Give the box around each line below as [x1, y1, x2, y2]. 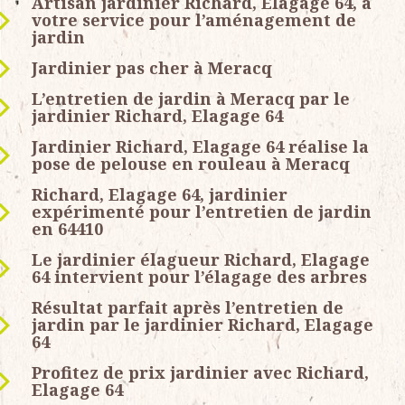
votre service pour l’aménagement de [32, 9, 356, 32]
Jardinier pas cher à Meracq [32, 57, 272, 80]
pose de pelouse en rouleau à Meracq [32, 153, 350, 175]
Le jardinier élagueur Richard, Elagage [32, 249, 370, 271]
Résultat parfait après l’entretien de [32, 297, 344, 319]
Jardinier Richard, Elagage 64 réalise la [32, 136, 369, 158]
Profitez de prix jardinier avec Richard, [32, 362, 369, 384]
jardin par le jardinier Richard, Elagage [32, 314, 373, 336]
